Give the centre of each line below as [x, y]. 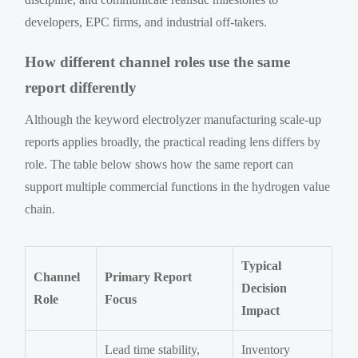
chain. [40, 209]
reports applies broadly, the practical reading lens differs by [173, 141]
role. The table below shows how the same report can [159, 164]
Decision [265, 288]
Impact [261, 310]
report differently [81, 87]
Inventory [266, 349]
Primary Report [149, 276]
